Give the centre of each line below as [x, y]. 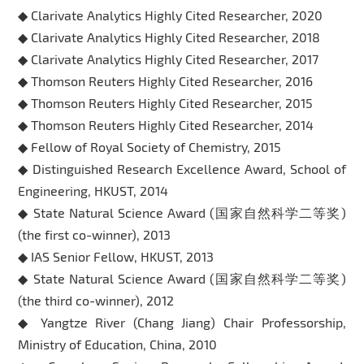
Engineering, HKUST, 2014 [93, 190]
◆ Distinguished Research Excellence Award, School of [182, 168]
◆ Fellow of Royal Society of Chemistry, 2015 [150, 146]
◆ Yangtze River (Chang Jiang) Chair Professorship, [182, 322]
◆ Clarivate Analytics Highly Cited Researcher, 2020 [171, 15]
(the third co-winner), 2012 [96, 300]
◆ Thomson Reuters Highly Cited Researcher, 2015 [166, 102]
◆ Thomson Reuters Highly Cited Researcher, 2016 [166, 80]
